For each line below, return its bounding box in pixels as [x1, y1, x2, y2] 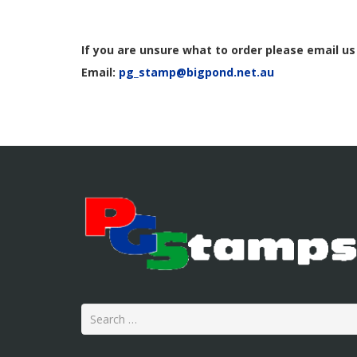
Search [80, 306, 116, 322]
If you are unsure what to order [81, 42, 265, 58]
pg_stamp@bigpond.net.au [119, 65, 274, 80]
